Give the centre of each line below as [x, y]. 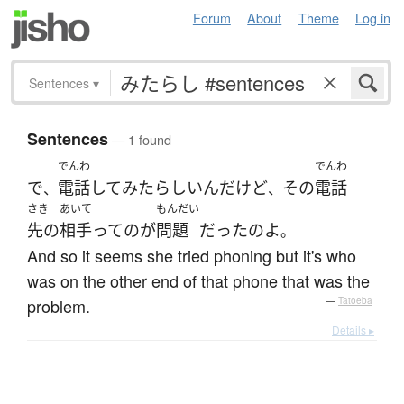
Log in [373, 18]
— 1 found [140, 140]
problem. [59, 306]
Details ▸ [353, 330]
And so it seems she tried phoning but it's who [192, 256]
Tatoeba [355, 301]
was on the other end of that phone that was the [198, 281]
